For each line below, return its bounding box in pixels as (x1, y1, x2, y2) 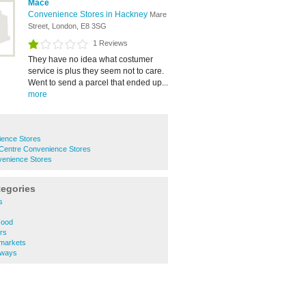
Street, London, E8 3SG (28, 22, 107, 30)
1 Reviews (93, 39, 128, 47)
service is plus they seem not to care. (28, 66, 164, 76)
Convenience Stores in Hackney (28, 10, 150, 19)
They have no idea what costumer (28, 55, 153, 64)
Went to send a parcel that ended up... (28, 78, 168, 87)
